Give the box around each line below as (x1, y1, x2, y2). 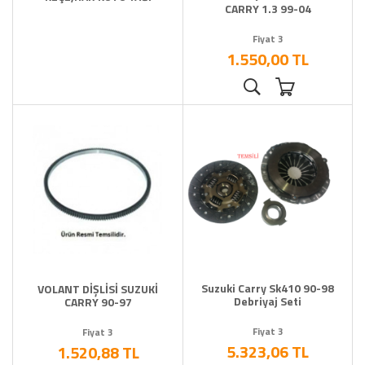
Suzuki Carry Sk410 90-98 (201, 279, 334, 297)
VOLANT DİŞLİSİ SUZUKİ (37, 280, 158, 298)
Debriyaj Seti (234, 292, 301, 310)
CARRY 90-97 (64, 293, 132, 311)
